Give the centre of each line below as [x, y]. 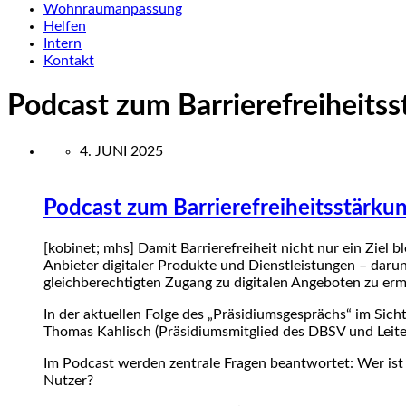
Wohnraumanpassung [113, 9]
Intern [63, 43]
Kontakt [69, 61]
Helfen [65, 26]
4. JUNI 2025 [121, 151]
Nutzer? [68, 380]
